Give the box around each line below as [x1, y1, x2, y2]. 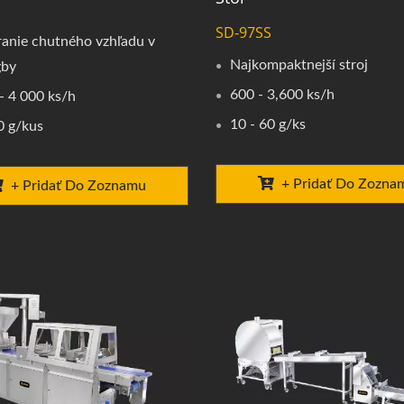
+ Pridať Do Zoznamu [10, 178, 146, 193]
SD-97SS [215, 22, 271, 42]
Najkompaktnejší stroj [229, 57, 368, 72]
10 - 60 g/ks [229, 116, 306, 132]
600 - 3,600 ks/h [229, 87, 335, 102]
